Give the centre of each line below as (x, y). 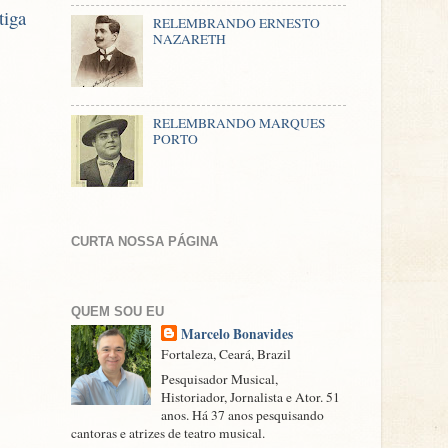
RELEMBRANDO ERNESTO (237, 23)
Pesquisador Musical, (220, 379)
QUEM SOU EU (117, 311)
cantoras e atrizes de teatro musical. (168, 433)
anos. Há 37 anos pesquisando (243, 415)
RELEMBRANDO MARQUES (240, 122)
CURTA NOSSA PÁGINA (144, 242)
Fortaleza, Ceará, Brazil (226, 354)
